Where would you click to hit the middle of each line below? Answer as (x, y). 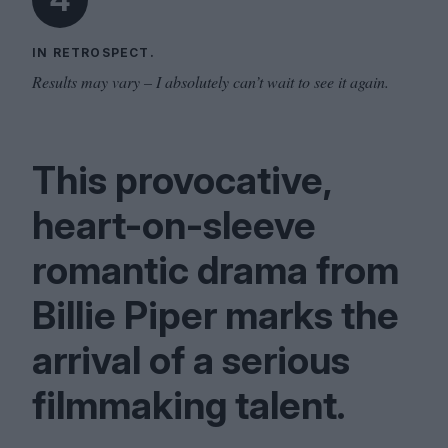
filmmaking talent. (189, 405)
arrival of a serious (191, 360)
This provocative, (181, 180)
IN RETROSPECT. (93, 52)
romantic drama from (215, 270)
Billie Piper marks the (215, 315)
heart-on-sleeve (174, 225)
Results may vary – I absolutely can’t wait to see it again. (210, 81)
